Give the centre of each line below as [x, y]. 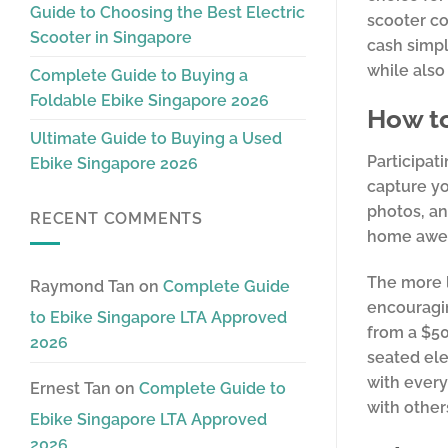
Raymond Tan [82, 286]
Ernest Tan [70, 388]
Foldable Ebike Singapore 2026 [149, 101]
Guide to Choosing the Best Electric [167, 13]
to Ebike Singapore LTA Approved [158, 317]
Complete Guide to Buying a [139, 76]
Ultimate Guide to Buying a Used [156, 139]
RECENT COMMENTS [116, 219]
